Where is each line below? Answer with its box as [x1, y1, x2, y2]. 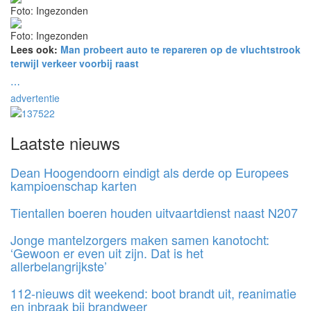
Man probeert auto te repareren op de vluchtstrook [60, 42, 301, 56]
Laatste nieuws [10, 130, 120, 155]
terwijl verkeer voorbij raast [10, 56, 139, 70]
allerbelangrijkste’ [10, 256, 107, 275]
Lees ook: [10, 42, 60, 56]
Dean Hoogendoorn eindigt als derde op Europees [10, 162, 289, 181]
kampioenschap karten [10, 176, 137, 194]
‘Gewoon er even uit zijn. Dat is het [10, 243, 203, 262]
